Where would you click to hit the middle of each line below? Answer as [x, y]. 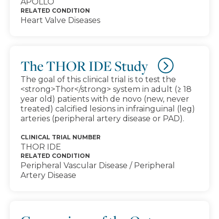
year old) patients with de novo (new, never [105, 99]
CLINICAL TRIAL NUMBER [61, 137]
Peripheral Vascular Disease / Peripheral [98, 165]
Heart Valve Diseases [60, 20]
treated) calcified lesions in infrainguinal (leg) [108, 109]
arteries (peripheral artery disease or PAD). [102, 119]
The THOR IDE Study [84, 66]
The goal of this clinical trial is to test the [98, 79]
